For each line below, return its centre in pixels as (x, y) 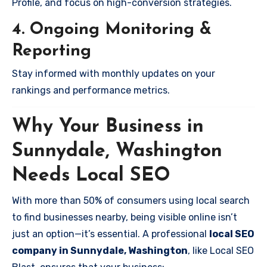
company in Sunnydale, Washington (100, 250)
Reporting (52, 51)
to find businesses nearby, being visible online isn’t (125, 217)
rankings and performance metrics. (91, 90)
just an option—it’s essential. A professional (111, 234)
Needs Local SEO (91, 176)
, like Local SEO (221, 250)
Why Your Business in (108, 127)
